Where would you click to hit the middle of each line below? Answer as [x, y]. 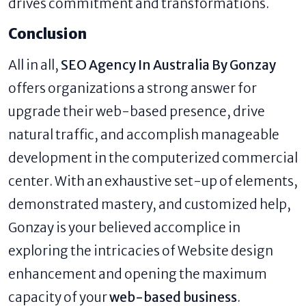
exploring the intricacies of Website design [141, 251]
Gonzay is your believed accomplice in [124, 228]
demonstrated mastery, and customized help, [150, 205]
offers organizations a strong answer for [133, 88]
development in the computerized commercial [153, 158]
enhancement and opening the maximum [138, 274]
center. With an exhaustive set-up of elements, [153, 181]
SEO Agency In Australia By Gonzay [168, 65]
